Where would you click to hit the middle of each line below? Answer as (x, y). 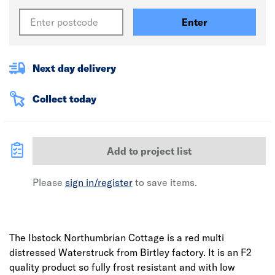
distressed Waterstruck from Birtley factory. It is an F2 (130, 252)
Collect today (64, 99)
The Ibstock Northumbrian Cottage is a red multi (117, 238)
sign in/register (99, 182)
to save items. (165, 182)
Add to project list (149, 151)
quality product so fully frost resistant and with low (122, 267)
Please (49, 182)
